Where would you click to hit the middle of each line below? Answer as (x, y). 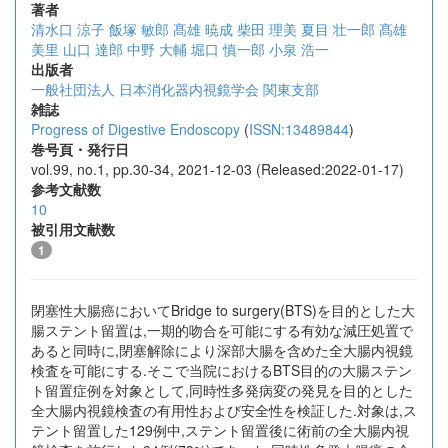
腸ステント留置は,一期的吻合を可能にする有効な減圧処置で (222, 330)
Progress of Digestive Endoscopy (135, 129)
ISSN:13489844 (299, 129)
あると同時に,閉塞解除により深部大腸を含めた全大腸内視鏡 (222, 350)
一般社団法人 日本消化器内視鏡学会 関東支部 (175, 89)
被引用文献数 (73, 229)
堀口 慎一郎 (228, 49)
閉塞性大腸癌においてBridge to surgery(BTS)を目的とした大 (223, 310)
